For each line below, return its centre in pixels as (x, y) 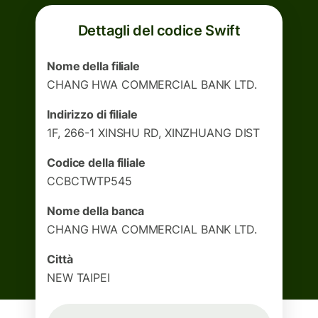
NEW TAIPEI (78, 278)
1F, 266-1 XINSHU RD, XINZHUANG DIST (154, 133)
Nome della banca (96, 211)
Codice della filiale (96, 163)
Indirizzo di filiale (92, 114)
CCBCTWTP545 (89, 181)
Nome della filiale (94, 66)
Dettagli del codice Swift (159, 31)
